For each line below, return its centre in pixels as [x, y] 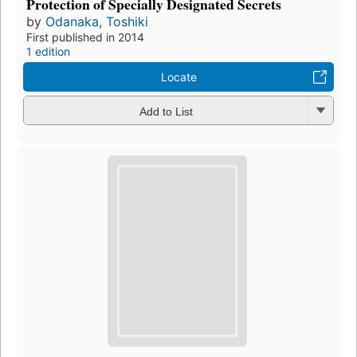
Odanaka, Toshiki [97, 22]
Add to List [166, 111]
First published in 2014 [85, 37]
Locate [178, 77]
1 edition [48, 52]
